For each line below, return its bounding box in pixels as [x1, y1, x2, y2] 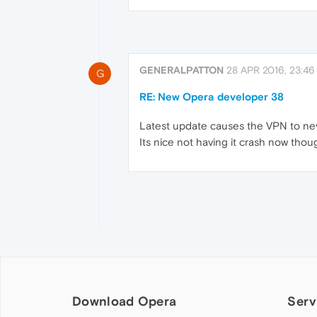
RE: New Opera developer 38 [139, 91, 284, 103]
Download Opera [72, 293, 177, 309]
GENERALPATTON [139, 64, 224, 76]
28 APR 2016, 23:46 [226, 64, 315, 76]
